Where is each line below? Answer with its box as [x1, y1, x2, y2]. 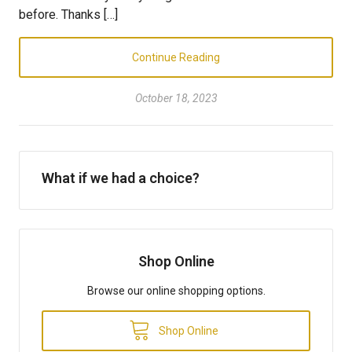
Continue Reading [132, 51, 220, 64]
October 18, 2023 [134, 92, 218, 104]
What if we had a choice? [42, 169, 200, 186]
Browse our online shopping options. [86, 284, 266, 297]
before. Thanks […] [19, 7, 118, 22]
